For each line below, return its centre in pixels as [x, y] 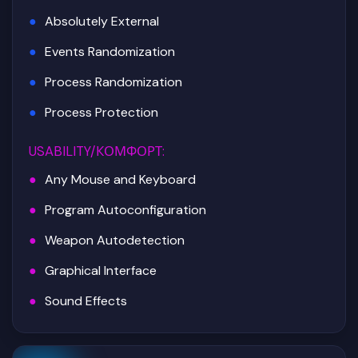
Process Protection [101, 112]
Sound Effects [86, 301]
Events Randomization [110, 52]
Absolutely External [102, 21]
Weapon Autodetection [115, 240]
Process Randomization [113, 82]
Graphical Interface [101, 270]
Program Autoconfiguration [125, 210]
